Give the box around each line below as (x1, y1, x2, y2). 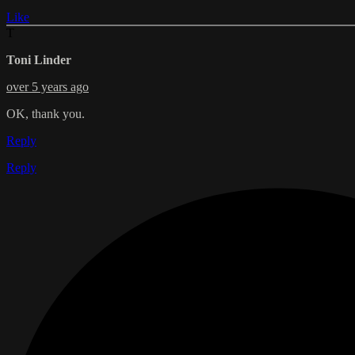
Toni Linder (6, 53, 71, 67)
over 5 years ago (6, 80, 89, 94)
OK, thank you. (6, 107, 85, 121)
